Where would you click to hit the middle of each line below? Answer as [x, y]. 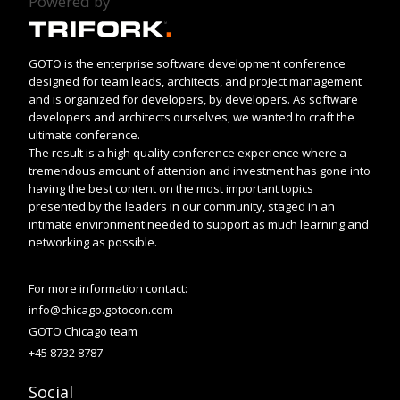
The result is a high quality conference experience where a [187, 152]
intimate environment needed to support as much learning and [199, 224]
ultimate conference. [84, 134]
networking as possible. [93, 242]
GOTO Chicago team [83, 331]
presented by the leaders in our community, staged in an [182, 206]
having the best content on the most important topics [171, 188]
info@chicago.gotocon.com [101, 309]
